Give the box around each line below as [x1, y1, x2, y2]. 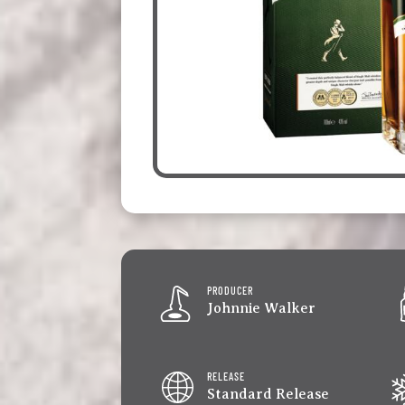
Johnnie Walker [207, 300, 316, 317]
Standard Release [207, 386, 330, 403]
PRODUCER [207, 284, 254, 297]
